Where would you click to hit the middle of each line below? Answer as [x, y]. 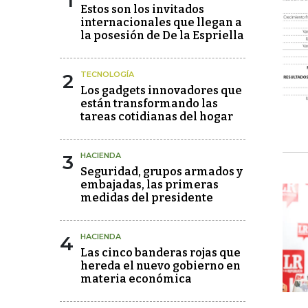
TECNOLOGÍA [107, 74]
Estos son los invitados [142, 9]
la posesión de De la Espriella [162, 35]
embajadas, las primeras [150, 185]
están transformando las [149, 103]
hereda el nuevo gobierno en [161, 266]
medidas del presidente [147, 198]
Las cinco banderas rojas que [161, 253]
